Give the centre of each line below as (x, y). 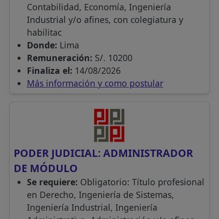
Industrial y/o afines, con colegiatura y (105, 20)
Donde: (43, 45)
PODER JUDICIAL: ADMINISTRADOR (104, 153)
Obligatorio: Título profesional (142, 182)
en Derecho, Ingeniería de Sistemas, (100, 195)
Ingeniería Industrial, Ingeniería (92, 208)
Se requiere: (53, 182)
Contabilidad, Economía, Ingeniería (99, 7)
